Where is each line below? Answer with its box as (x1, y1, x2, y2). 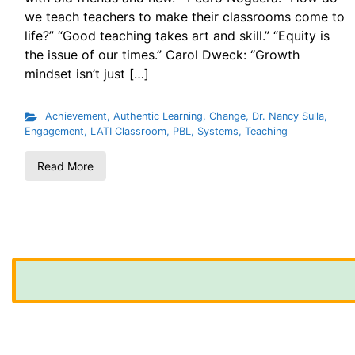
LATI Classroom (90, 125, 166, 137)
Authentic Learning (113, 110, 203, 122)
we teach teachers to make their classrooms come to (25, 9, 345, 25)
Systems (197, 125, 239, 137)
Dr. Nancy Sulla (251, 110, 324, 122)
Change (208, 110, 246, 122)
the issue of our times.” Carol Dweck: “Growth (25, 47, 300, 63)
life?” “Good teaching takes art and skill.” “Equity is (25, 28, 330, 44)
